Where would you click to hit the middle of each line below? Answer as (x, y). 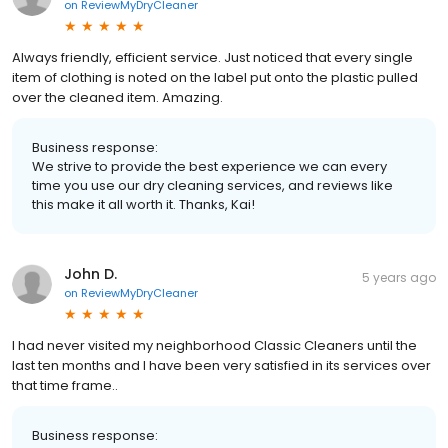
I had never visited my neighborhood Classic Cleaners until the (214, 345)
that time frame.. (65, 385)
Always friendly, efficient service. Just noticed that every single (212, 57)
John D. (90, 273)
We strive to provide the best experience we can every (209, 166)
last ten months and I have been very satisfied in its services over (221, 365)
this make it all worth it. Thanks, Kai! (143, 204)
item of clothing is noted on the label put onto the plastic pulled (215, 77)
